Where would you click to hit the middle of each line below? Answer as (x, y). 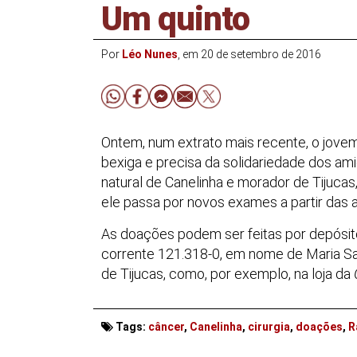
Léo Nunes (150, 54)
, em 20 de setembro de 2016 (249, 54)
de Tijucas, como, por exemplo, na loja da (228, 274)
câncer (166, 326)
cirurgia (269, 326)
